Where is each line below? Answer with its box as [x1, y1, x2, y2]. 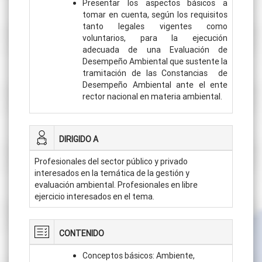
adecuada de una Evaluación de [82, 44, 227, 55]
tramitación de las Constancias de [82, 67, 227, 78]
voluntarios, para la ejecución [82, 32, 227, 43]
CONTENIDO [59, 227, 104, 239]
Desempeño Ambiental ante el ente [82, 79, 227, 90]
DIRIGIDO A [59, 133, 98, 144]
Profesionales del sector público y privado [35, 156, 188, 167]
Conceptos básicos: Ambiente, [82, 250, 195, 261]
